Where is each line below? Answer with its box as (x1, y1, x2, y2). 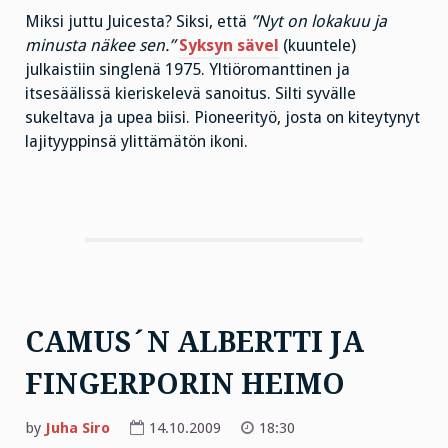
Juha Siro (45, 419, 110, 438)
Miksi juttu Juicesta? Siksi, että (25, 11, 251, 31)
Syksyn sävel (179, 35, 279, 55)
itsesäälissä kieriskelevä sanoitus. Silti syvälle (25, 83, 356, 103)
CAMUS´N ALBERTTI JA (25, 326, 364, 360)
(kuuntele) (279, 35, 356, 55)
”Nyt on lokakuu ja (251, 11, 387, 31)
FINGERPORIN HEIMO (25, 368, 345, 402)
